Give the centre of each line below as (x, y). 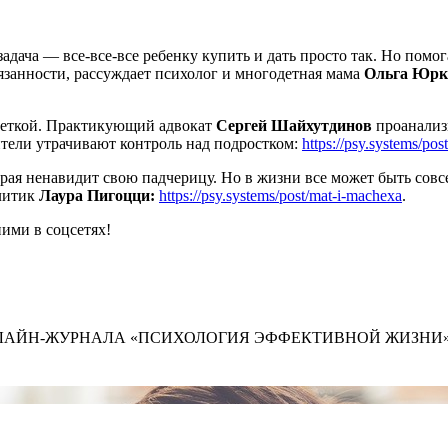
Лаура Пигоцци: (97, 195)
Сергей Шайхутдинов (294, 125)
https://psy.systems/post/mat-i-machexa (280, 195)
